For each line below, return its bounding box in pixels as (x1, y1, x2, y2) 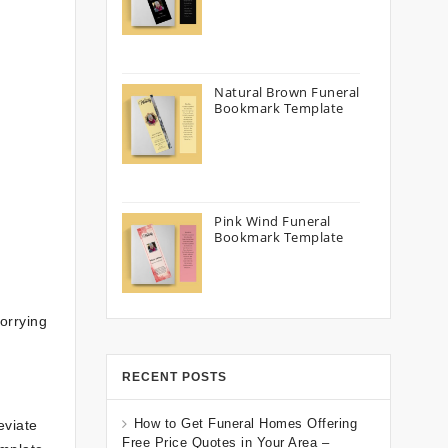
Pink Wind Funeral (214, 212, 331, 230)
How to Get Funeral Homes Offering (133, 416, 357, 431)
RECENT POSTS (122, 370, 227, 384)
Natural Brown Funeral (214, 83, 360, 101)
